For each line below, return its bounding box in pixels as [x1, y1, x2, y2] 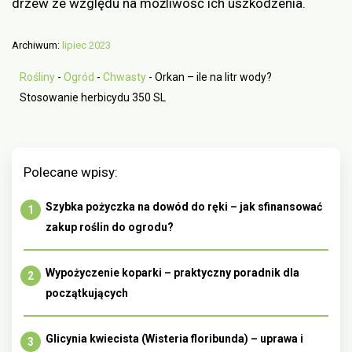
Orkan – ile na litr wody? [155, 70, 272, 83]
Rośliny [20, 70, 55, 83]
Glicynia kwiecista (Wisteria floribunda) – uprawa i [46, 332, 303, 345]
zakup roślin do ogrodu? [46, 220, 174, 233]
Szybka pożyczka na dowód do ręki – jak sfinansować [46, 200, 322, 213]
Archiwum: [12, 38, 62, 51]
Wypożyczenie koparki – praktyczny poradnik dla [46, 266, 299, 279]
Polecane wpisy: [24, 163, 118, 180]
